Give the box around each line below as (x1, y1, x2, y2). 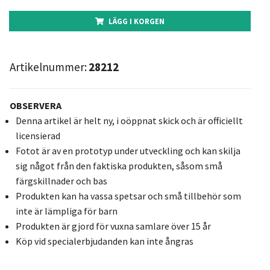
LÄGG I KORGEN (108, 16, 165, 26)
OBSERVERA (9, 99, 61, 111)
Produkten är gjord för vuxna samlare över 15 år (15, 219, 211, 232)
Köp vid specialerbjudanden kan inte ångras (15, 234, 193, 247)
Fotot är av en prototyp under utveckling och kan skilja (15, 144, 240, 157)
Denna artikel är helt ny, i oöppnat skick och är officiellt (15, 114, 243, 127)
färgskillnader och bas (15, 174, 107, 187)
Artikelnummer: (9, 59, 87, 74)
